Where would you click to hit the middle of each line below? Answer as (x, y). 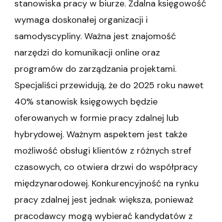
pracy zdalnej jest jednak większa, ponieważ (104, 200)
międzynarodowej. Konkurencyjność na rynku (107, 184)
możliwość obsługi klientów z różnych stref (103, 151)
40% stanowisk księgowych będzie (86, 102)
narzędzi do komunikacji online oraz (87, 53)
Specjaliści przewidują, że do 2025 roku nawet (109, 85)
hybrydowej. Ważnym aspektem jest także (101, 135)
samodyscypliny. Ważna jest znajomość (95, 36)
